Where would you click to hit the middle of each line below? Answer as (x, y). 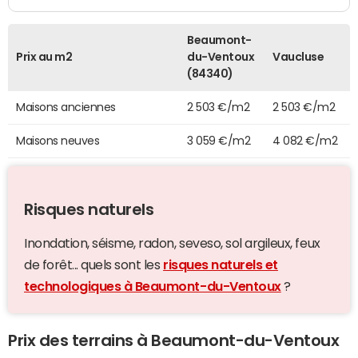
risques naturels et (221, 264)
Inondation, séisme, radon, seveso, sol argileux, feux (172, 243)
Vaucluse (298, 56)
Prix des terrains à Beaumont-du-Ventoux (174, 340)
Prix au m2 (44, 56)
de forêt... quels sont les (94, 264)
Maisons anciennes (66, 107)
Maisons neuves (58, 140)
